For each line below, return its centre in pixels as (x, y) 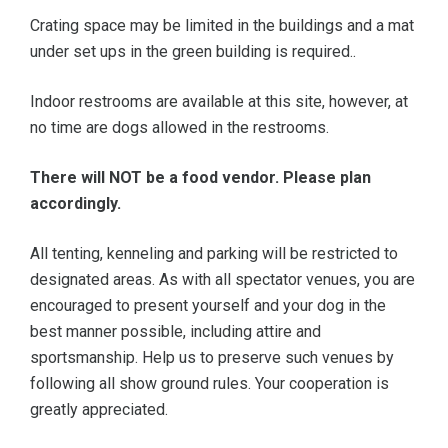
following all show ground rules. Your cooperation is (209, 384)
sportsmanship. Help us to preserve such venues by (212, 358)
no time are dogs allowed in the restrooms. (179, 128)
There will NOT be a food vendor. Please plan (200, 178)
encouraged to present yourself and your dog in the (208, 306)
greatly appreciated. (99, 410)
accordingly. (75, 204)
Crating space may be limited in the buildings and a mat (222, 26)
